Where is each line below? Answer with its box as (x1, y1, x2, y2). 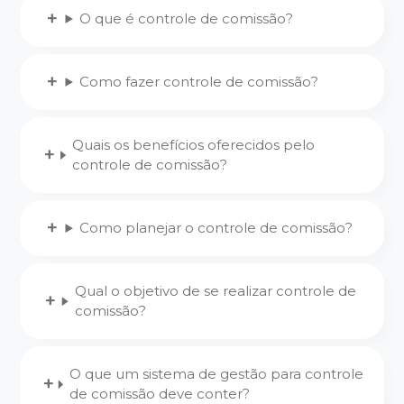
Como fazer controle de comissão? (79, 73, 319, 91)
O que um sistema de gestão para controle (69, 365, 363, 383)
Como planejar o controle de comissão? (79, 219, 353, 237)
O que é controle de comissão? (79, 10, 294, 27)
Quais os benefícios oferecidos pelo (72, 136, 316, 154)
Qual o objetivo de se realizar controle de (74, 282, 356, 300)
